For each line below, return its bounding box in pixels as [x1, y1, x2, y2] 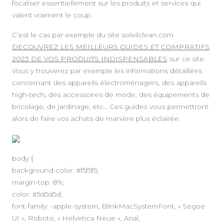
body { [12, 154, 33, 162]
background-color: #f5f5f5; [12, 166, 99, 174]
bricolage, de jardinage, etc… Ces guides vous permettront [12, 102, 209, 111]
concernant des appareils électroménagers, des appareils [12, 78, 207, 87]
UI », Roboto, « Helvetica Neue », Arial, [12, 214, 140, 222]
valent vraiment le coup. [12, 10, 92, 19]
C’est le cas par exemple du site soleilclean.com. [12, 30, 175, 39]
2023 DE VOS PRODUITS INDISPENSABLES [12, 54, 167, 63]
